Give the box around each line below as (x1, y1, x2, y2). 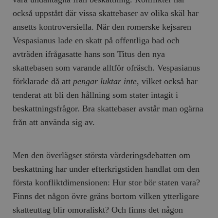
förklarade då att (13, 76, 73, 86)
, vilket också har (137, 76, 198, 86)
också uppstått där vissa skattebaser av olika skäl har (13, 8, 199, 18)
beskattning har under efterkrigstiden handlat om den (13, 163, 200, 174)
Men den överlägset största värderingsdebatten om (13, 150, 191, 160)
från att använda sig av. (13, 117, 95, 127)
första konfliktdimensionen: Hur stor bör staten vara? (13, 177, 200, 187)
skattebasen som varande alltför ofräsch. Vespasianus (13, 62, 200, 73)
